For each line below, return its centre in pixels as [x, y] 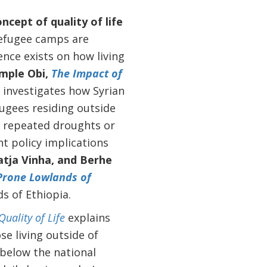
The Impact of [86, 73]
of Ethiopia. [41, 194]
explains [87, 218]
